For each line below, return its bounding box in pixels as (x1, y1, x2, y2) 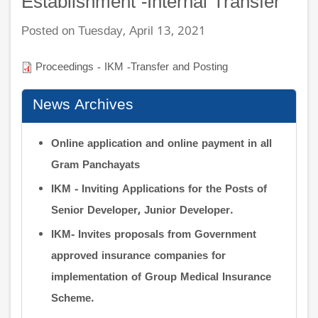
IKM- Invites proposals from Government (50, 229, 256, 243)
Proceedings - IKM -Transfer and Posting (35, 60, 228, 75)
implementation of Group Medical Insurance (50, 271, 271, 285)
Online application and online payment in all (50, 137, 272, 151)
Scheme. (50, 292, 94, 307)
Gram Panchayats (50, 158, 140, 172)
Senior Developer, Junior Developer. (50, 204, 233, 218)
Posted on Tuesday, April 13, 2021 (21, 24, 206, 40)
